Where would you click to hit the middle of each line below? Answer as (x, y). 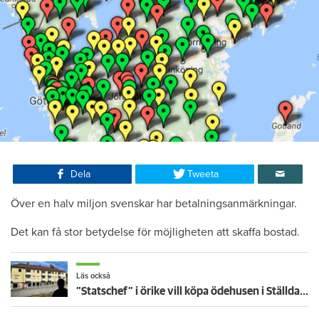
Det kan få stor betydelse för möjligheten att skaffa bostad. (155, 232)
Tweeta (203, 174)
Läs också (93, 276)
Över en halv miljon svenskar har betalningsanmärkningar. (154, 204)
